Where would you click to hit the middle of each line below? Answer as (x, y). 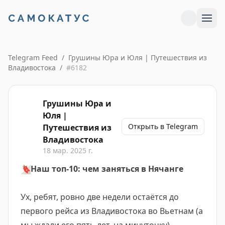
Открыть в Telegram (163, 126)
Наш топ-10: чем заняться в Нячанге (107, 169)
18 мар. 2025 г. (68, 150)
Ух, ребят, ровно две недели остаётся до (100, 197)
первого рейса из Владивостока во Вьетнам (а (112, 211)
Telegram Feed (33, 58)
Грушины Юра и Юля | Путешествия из (138, 58)
